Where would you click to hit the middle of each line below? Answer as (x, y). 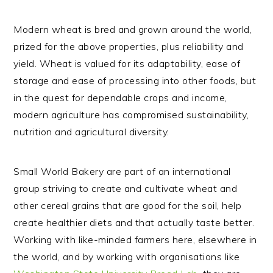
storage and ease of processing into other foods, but (135, 80)
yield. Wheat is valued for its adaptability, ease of (127, 63)
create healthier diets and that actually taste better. (134, 222)
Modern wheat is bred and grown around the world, (133, 29)
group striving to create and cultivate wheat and (126, 188)
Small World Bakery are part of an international (122, 171)
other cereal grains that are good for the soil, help (128, 205)
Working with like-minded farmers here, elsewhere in (135, 239)
